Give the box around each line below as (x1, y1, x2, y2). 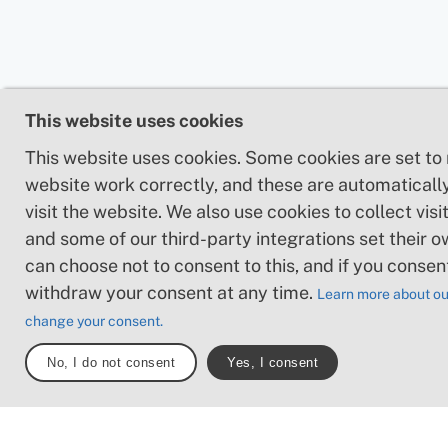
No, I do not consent (47, 355, 175, 370)
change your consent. (25, 313, 163, 329)
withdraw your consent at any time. (25, 282, 317, 303)
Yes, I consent (227, 355, 318, 370)
